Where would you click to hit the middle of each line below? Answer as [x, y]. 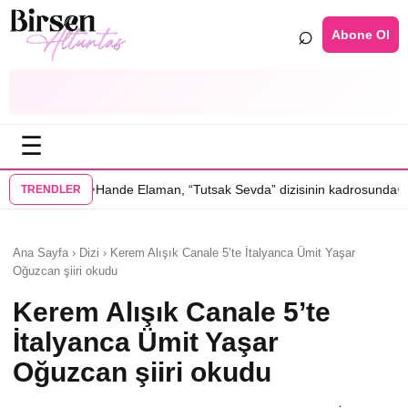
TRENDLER [51, 189]
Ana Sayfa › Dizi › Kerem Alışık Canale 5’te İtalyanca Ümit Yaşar [184, 253]
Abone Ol [361, 34]
